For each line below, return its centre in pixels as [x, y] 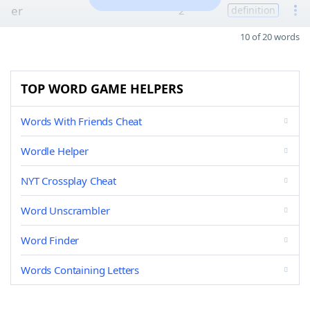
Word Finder [50, 240]
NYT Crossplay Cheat [69, 181]
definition [253, 10]
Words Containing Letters [80, 270]
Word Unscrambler [65, 210]
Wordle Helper [55, 151]
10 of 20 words [270, 37]
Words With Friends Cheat [82, 121]
